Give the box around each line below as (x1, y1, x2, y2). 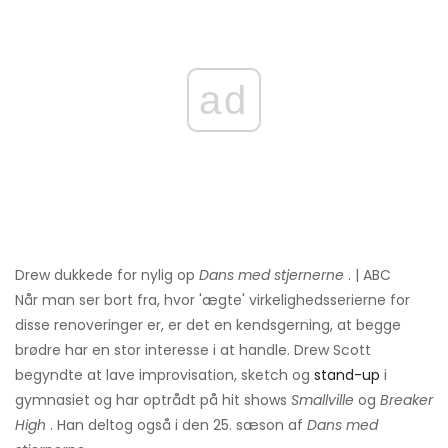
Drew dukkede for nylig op (15, 264, 199, 285)
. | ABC (344, 264, 391, 285)
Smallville (291, 389, 354, 410)
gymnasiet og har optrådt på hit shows (15, 389, 291, 410)
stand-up (314, 364, 380, 385)
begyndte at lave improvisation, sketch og (15, 364, 314, 385)
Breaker (380, 389, 433, 410)
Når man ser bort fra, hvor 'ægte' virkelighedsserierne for (15, 289, 410, 310)
